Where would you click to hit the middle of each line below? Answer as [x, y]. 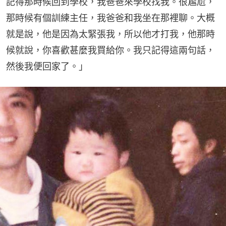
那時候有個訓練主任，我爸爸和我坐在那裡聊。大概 [110, 18]
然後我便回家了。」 [47, 66]
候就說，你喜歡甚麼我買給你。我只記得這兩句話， [110, 50]
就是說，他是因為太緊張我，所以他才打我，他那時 [110, 34]
